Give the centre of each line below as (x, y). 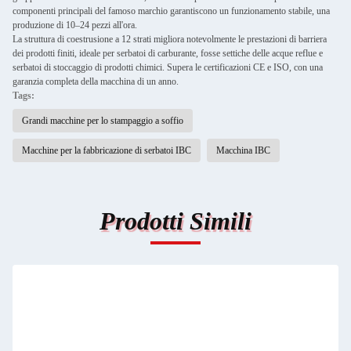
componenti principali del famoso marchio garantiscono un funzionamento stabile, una (171, 11)
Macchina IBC (243, 150)
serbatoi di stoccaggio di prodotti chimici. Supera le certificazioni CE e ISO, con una (168, 67)
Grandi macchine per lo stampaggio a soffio (103, 121)
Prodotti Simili (175, 221)
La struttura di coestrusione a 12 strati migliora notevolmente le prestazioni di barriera (170, 39)
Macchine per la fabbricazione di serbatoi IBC (107, 150)
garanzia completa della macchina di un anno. (96, 81)
